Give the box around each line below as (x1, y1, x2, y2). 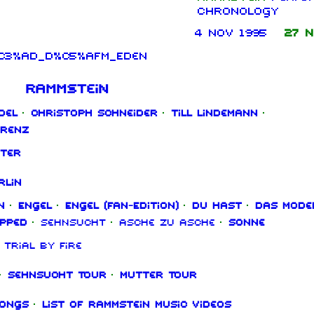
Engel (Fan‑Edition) (64, 200, 178, 211)
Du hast (191, 200, 241, 211)
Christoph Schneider (29, 108, 157, 118)
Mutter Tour (118, 270, 196, 280)
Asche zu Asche (118, 217, 214, 228)
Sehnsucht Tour (6, 270, 106, 280)
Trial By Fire (3, 240, 81, 251)
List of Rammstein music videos (41, 299, 231, 310)
